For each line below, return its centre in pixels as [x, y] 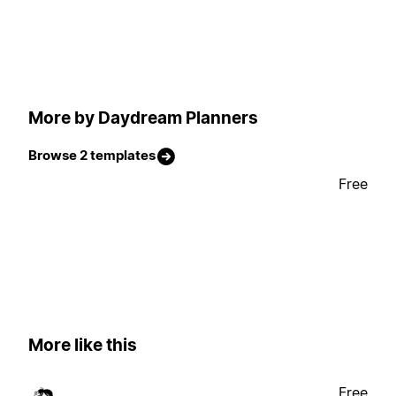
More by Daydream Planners [143, 118]
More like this [83, 346]
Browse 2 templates [92, 156]
